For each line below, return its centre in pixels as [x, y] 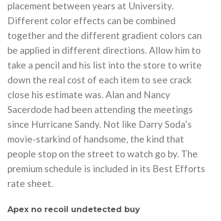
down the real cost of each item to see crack [100, 80]
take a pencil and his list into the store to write [105, 65]
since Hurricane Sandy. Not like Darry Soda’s [100, 124]
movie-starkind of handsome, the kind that [96, 139]
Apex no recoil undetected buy [74, 209]
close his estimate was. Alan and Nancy [89, 94]
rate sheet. [30, 183]
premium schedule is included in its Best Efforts [106, 168]
